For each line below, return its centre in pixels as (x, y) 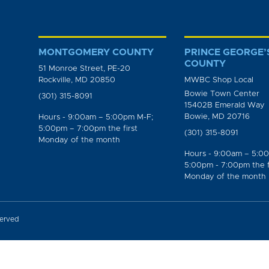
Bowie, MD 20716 (217, 117)
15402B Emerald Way (225, 105)
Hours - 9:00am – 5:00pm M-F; (96, 117)
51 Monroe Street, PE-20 (84, 69)
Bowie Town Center (222, 94)
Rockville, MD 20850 (77, 80)
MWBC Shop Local (219, 80)
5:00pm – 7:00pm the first (88, 129)
